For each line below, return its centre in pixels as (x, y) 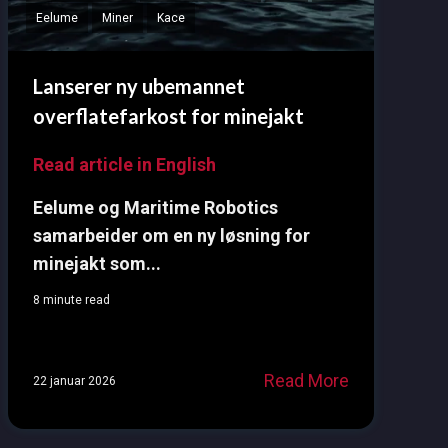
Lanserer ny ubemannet (138, 86)
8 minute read (71, 300)
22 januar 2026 (74, 380)
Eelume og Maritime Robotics (155, 208)
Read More (306, 381)
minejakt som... (96, 264)
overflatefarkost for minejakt (168, 116)
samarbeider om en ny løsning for (171, 236)
